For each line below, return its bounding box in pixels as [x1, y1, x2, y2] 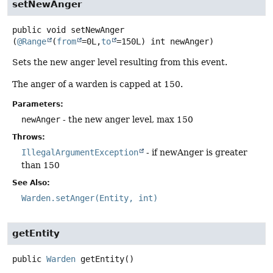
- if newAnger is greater [144, 147, 247, 158]
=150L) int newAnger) [116, 37, 214, 47]
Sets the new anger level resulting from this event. [12, 57, 227, 68]
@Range [17, 37, 46, 47]
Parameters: [12, 100, 63, 109]
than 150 [21, 160, 60, 171]
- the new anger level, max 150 [60, 115, 193, 125]
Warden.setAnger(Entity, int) [21, 193, 158, 204]
